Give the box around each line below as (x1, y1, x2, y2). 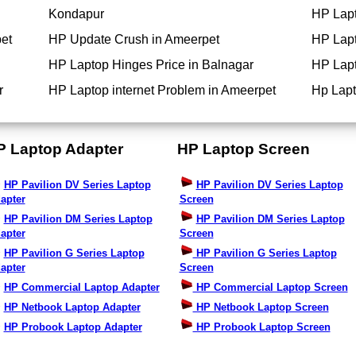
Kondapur (48, 7, 104, 21)
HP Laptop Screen (176, 140, 310, 157)
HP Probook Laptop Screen (192, 321, 331, 334)
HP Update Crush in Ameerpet (48, 33, 219, 47)
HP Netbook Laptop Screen (192, 301, 329, 314)
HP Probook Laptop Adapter (3, 321, 142, 334)
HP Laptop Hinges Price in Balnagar (48, 58, 253, 72)
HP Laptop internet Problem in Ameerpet (48, 83, 276, 98)
